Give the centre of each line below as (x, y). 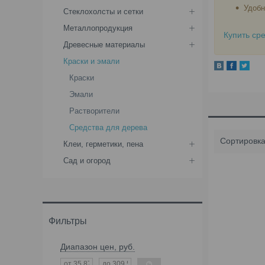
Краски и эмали (91, 61)
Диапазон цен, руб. (98, 247)
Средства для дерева (108, 127)
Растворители (94, 111)
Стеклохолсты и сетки (103, 12)
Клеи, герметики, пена (103, 144)
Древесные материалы (104, 45)
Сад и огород (87, 161)
